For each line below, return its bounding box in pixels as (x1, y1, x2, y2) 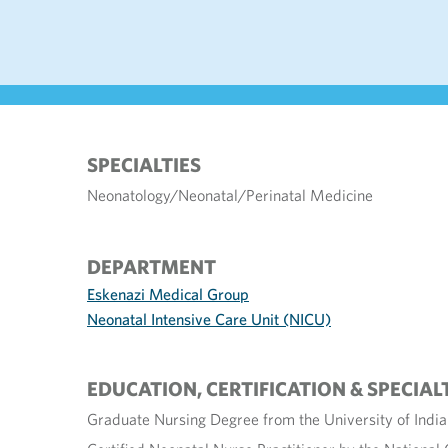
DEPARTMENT (87, 254, 216, 279)
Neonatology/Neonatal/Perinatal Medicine (87, 185, 373, 205)
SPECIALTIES (87, 152, 201, 177)
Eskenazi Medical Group (87, 284, 249, 304)
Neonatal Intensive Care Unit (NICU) (87, 309, 331, 329)
